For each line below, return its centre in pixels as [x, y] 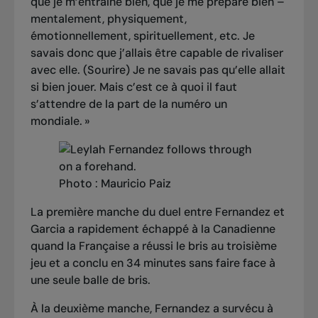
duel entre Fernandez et [221, 212]
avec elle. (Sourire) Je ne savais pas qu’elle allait [158, 70]
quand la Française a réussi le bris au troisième [153, 246]
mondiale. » [60, 121]
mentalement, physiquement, [108, 19]
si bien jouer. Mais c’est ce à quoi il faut [133, 87]
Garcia [48, 229]
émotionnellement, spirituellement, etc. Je [142, 36]
